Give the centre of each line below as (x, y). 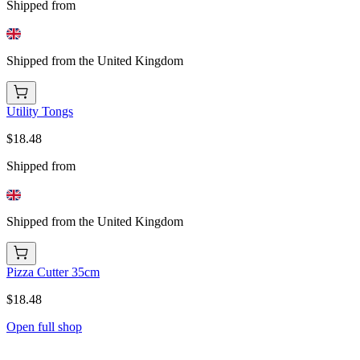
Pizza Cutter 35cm (53, 272)
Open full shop (44, 327)
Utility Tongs (40, 111)
